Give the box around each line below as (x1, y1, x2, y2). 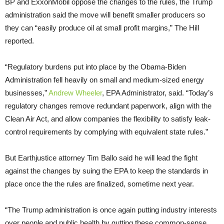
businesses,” (5, 88, 48, 97)
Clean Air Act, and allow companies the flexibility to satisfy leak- (5, 114, 210, 123)
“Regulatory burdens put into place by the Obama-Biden (5, 62, 186, 71)
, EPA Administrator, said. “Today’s (102, 88, 213, 97)
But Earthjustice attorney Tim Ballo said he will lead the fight (5, 153, 197, 162)
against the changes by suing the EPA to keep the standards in (5, 166, 208, 175)
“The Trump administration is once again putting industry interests (5, 205, 217, 214)
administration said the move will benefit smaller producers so (5, 10, 205, 19)
